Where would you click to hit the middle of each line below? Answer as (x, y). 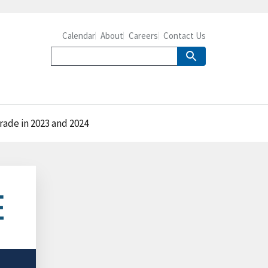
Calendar (79, 36)
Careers (143, 36)
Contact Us (185, 36)
